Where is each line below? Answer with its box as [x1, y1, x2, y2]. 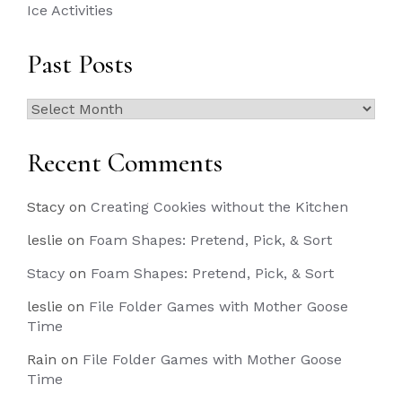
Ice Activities [27, 2, 113, 19]
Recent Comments [27, 146, 223, 179]
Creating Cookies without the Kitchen [91, 198, 348, 215]
